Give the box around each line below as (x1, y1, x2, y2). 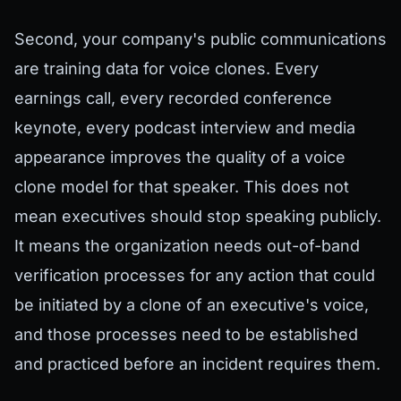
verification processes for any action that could (14, 265, 375, 285)
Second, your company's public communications (14, 29, 387, 48)
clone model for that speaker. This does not (14, 176, 349, 196)
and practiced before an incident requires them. (14, 354, 380, 373)
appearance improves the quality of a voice (14, 147, 346, 166)
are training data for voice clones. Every (14, 58, 319, 78)
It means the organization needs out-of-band (14, 235, 360, 255)
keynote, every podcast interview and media (14, 117, 355, 137)
